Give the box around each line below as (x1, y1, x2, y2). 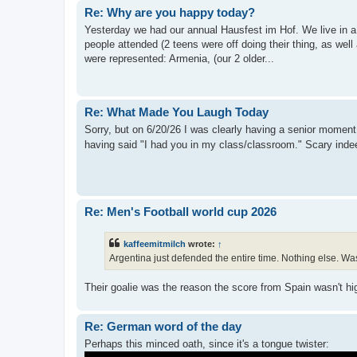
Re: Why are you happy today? (84, 5, 255, 19)
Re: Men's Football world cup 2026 (84, 204, 277, 218)
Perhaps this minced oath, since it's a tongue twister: (84, 338, 329, 351)
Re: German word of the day (84, 319, 241, 333)
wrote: (186, 239, 218, 249)
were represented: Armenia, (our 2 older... (84, 53, 274, 65)
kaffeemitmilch (124, 239, 186, 249)
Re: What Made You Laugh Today (84, 104, 269, 119)
